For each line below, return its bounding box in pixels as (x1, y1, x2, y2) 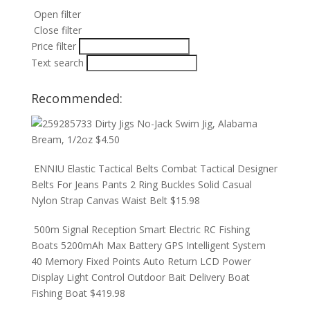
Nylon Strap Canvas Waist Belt (30, 194, 167, 207)
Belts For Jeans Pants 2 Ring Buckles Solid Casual (30, 178, 252, 191)
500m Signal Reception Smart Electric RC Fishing (33, 223, 250, 236)
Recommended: (30, 90, 122, 107)
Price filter (30, 39, 76, 53)
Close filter (33, 24, 82, 37)
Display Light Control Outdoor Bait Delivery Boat (30, 271, 250, 284)
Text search (30, 56, 84, 69)
